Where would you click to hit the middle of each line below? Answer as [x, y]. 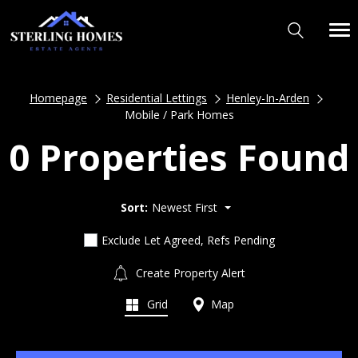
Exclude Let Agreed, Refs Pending [188, 240]
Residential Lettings [157, 98]
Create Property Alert [189, 272]
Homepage [58, 98]
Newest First [185, 207]
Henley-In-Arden [268, 98]
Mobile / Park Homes [179, 115]
